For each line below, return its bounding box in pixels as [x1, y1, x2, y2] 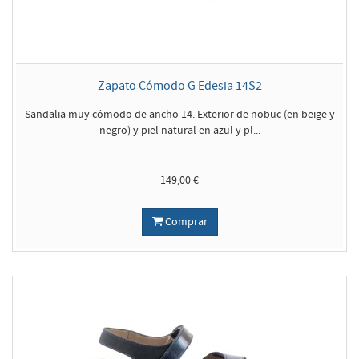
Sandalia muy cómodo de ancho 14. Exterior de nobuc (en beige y [24, 107, 335, 122]
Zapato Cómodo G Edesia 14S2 [97, 78, 262, 94]
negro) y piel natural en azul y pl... [99, 123, 260, 138]
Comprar [162, 215, 208, 229]
